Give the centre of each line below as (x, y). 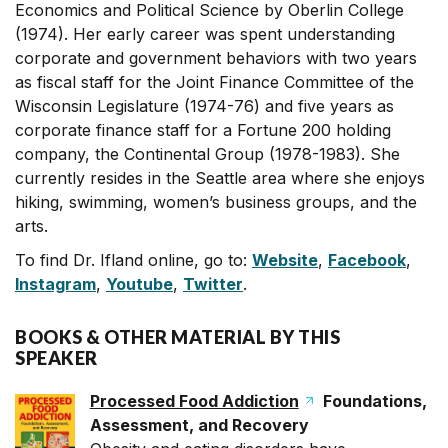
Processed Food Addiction (194, 401)
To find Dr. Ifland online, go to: (133, 260)
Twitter (213, 284)
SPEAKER (56, 358)
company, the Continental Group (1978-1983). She (207, 154)
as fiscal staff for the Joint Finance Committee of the (214, 82)
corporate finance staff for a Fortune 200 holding (203, 130)
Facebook (367, 260)
